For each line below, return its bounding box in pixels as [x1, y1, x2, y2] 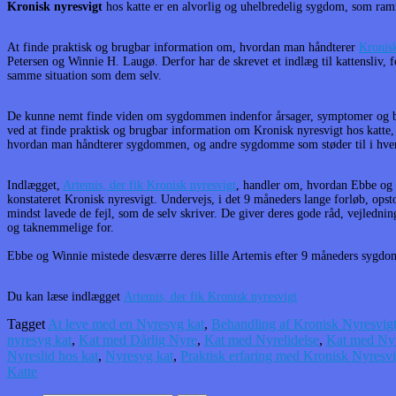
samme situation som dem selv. [7, 68, 162, 82]
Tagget [7, 316, 48, 331]
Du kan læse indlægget [7, 289, 120, 303]
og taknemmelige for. [7, 220, 118, 234]
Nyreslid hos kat [7, 347, 98, 363]
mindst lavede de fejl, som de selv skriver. [7, 206, 221, 220]
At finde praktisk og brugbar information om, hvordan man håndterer [7, 40, 359, 54]
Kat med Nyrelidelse [204, 331, 319, 347]
